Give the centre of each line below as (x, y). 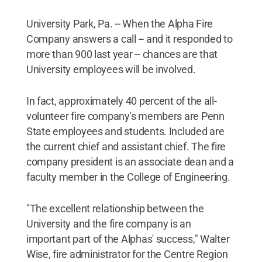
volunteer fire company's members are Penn (125, 116)
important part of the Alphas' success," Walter (128, 239)
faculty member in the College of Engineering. (128, 177)
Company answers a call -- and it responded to (129, 39)
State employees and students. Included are (125, 131)
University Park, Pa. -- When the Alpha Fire (120, 24)
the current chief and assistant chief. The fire (126, 146)
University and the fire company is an (108, 224)
